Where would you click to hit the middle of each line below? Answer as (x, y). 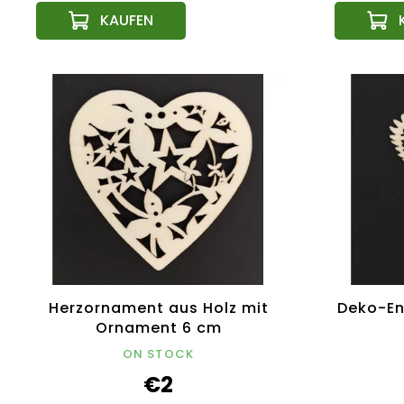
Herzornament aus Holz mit (158, 308)
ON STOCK (158, 354)
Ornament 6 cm (158, 328)
